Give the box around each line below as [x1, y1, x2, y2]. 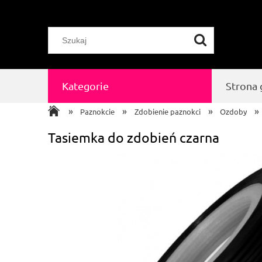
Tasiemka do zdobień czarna [48, 128, 219, 146]
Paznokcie [80, 106, 115, 116]
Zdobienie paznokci [134, 106, 201, 116]
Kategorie [61, 80, 109, 92]
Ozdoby [220, 106, 247, 116]
